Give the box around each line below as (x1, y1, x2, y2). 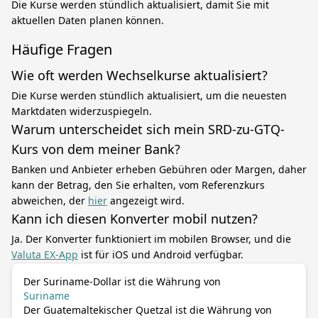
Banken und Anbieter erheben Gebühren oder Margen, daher (11, 163, 307, 176)
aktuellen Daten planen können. (11, 13, 164, 27)
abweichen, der (11, 194, 88, 207)
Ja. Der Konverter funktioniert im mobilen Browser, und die (11, 232, 291, 246)
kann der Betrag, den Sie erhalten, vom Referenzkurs (11, 178, 265, 192)
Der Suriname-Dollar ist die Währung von (23, 275, 221, 288)
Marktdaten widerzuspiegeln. (11, 104, 152, 118)
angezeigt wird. (107, 194, 185, 207)
